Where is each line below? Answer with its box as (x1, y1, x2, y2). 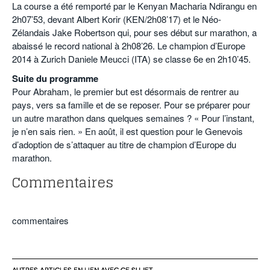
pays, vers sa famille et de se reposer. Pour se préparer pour (12, 98, 250, 111)
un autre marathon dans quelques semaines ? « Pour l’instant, (12, 111, 254, 125)
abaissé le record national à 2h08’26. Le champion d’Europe (12, 39, 245, 52)
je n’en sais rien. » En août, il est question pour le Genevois (12, 125, 243, 138)
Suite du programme (12, 72, 98, 86)
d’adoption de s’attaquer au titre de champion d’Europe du (12, 138, 236, 151)
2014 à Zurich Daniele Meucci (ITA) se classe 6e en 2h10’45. (12, 52, 251, 66)
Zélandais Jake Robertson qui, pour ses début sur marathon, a (12, 26, 257, 39)
